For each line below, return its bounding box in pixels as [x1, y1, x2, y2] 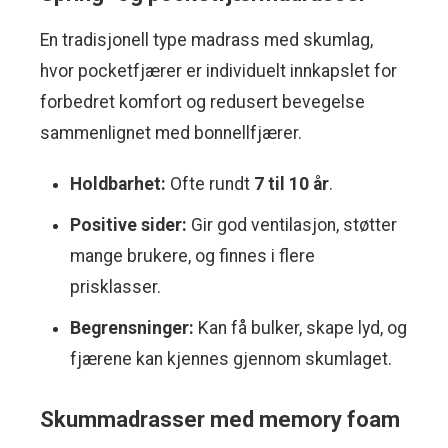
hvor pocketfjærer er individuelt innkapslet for [40, 61, 397, 82]
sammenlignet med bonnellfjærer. [40, 123, 302, 144]
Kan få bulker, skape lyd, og [194, 318, 407, 339]
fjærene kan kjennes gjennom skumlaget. [70, 349, 392, 370]
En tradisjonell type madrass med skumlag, [40, 30, 373, 51]
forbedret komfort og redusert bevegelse [40, 92, 365, 113]
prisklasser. [70, 277, 161, 298]
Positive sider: [70, 215, 187, 236]
